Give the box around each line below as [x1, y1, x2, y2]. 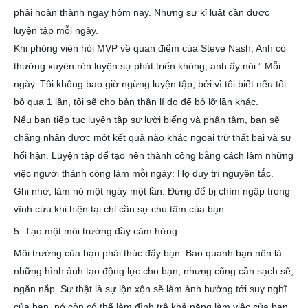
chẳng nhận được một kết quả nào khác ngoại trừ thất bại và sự [14, 132, 291, 143]
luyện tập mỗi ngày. [14, 25, 98, 36]
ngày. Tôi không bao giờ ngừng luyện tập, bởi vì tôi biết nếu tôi [14, 78, 286, 89]
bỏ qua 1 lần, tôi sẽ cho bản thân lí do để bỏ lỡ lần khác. [14, 96, 258, 107]
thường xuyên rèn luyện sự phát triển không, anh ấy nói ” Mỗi [14, 60, 280, 71]
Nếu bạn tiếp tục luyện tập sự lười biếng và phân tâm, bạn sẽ [14, 114, 280, 125]
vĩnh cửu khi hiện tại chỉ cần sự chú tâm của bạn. [14, 203, 227, 214]
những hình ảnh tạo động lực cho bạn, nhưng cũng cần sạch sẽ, [14, 265, 294, 276]
